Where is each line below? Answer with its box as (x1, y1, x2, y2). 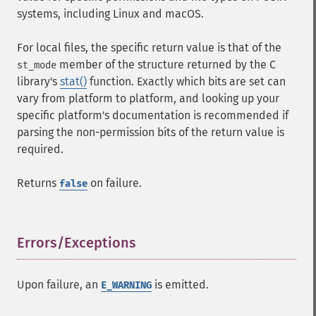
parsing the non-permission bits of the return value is (17, 126, 284, 139)
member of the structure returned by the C (56, 58, 276, 71)
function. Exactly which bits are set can (87, 75, 286, 88)
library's (17, 75, 60, 88)
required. (17, 142, 63, 156)
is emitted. (152, 278, 209, 291)
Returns (17, 176, 59, 190)
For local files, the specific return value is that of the (17, 41, 281, 54)
